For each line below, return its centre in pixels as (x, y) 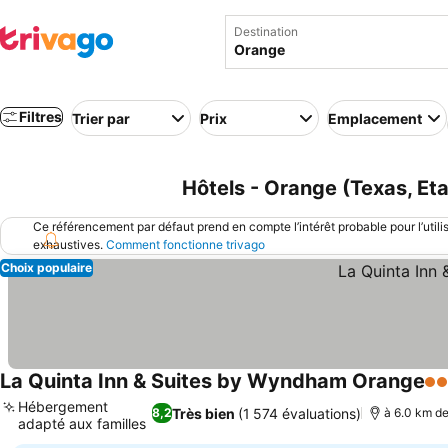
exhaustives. (69, 244)
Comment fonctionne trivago (185, 244)
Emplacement (375, 118)
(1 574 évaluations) (299, 413)
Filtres (40, 116)
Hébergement (63, 406)
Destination (266, 31)
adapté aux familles (82, 423)
